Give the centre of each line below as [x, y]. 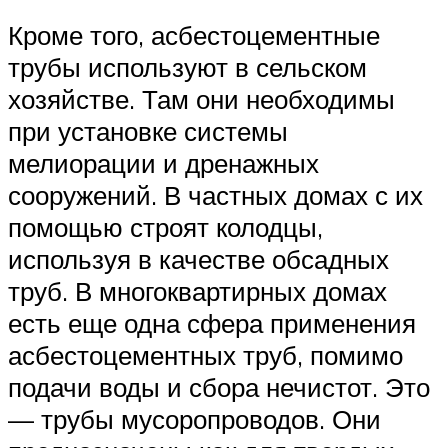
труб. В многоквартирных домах [197, 291]
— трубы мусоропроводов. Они [194, 419]
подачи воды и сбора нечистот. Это [219, 387]
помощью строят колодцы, [165, 227]
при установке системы [148, 131]
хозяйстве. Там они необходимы [201, 99]
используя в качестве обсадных [198, 259]
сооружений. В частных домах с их [215, 195]
